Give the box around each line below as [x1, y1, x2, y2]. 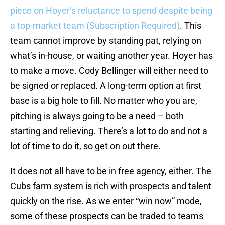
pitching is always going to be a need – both [10, 110, 184, 122]
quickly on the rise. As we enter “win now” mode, [10, 196, 202, 207]
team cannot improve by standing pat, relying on [10, 35, 201, 46]
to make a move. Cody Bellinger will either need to [10, 65, 208, 76]
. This [180, 20, 201, 31]
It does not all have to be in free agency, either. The [10, 166, 211, 177]
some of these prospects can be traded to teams [10, 211, 203, 222]
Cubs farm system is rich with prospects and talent [10, 181, 211, 192]
